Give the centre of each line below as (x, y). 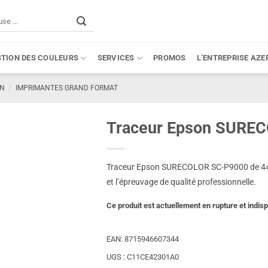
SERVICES (116, 58)
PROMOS (170, 58)
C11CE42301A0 (153, 257)
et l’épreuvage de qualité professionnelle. (182, 182)
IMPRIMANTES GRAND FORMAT (66, 88)
